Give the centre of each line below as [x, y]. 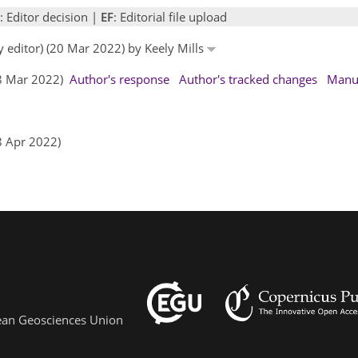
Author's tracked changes [248, 79]
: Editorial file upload [170, 16]
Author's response [119, 79]
